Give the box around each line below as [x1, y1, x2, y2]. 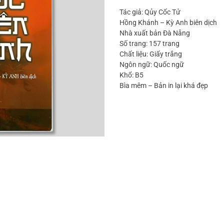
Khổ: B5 [119, 71, 143, 79]
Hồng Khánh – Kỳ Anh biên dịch [119, 18, 217, 27]
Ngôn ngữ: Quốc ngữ [119, 60, 184, 69]
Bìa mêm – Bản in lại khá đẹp [119, 81, 208, 90]
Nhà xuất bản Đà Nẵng [119, 29, 190, 37]
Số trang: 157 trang [119, 39, 179, 48]
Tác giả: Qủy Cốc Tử [119, 8, 180, 16]
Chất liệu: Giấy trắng [119, 50, 182, 58]
